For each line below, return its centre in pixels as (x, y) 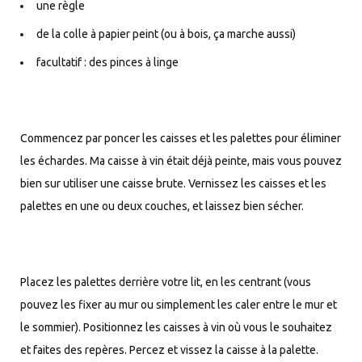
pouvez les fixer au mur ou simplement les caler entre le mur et (179, 304)
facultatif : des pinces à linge (107, 62)
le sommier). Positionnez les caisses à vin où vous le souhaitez (176, 327)
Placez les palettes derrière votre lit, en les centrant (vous (166, 282)
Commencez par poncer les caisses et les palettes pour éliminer (181, 138)
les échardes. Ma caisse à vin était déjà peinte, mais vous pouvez (181, 160)
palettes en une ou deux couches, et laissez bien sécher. (162, 206)
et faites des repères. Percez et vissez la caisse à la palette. (169, 349)
